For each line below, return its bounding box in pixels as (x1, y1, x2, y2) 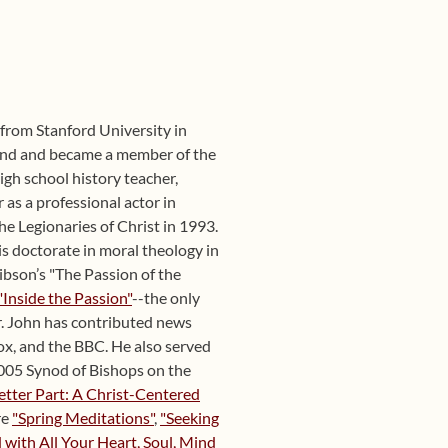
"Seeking (160, 408, 219, 427)
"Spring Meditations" (12, 408, 154, 427)
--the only (132, 288, 200, 307)
